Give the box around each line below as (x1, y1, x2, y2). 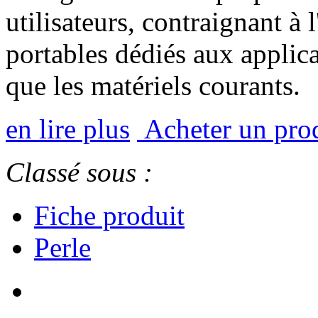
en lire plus (6, 113, 130, 144)
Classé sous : (6, 156, 153, 187)
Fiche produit (34, 199, 185, 231)
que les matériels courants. (6, 70, 300, 101)
